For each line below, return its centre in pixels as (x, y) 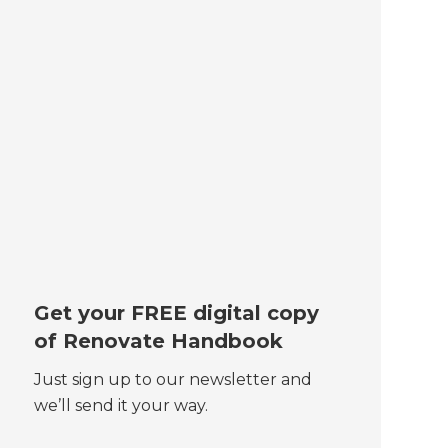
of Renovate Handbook (158, 341)
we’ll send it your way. (120, 406)
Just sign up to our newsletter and (172, 380)
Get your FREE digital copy (176, 313)
